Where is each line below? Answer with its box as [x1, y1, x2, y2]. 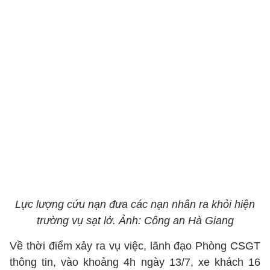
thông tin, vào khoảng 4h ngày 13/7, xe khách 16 [10, 256, 260, 268]
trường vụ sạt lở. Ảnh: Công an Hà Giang [36, 215, 234, 227]
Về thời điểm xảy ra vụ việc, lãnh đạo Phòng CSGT [10, 240, 260, 252]
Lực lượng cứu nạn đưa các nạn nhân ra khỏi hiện [15, 198, 255, 210]
